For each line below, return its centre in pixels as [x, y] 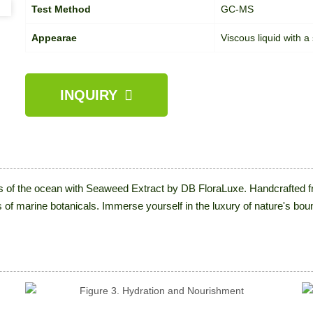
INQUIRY [88, 95]
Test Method [61, 9]
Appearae [54, 38]
